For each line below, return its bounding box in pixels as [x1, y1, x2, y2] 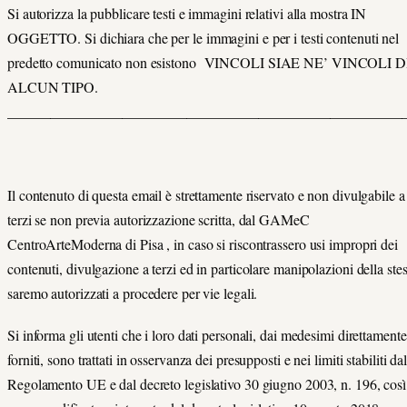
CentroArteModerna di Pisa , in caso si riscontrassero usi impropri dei [7, 234, 398, 254]
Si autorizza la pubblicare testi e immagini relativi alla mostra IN [7, 3, 367, 23]
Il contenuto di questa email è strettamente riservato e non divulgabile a [7, 185, 405, 205]
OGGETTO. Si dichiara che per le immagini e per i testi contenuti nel [7, 27, 400, 47]
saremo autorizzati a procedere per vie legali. [7, 283, 258, 303]
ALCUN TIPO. [7, 76, 98, 96]
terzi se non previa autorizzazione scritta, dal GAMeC [7, 210, 310, 230]
